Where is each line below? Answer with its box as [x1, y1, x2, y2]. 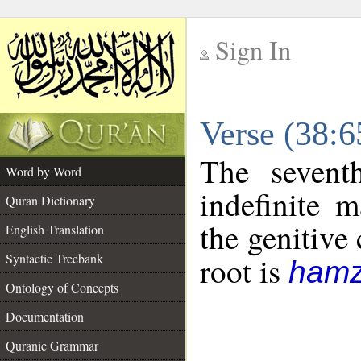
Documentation [6, 308, 84, 325]
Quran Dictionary [6, 192, 95, 209]
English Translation [6, 221, 104, 238]
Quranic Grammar [6, 337, 98, 354]
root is [200, 250, 288, 292]
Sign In [215, 32, 291, 67]
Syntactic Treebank [6, 250, 103, 267]
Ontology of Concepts [6, 279, 118, 296]
